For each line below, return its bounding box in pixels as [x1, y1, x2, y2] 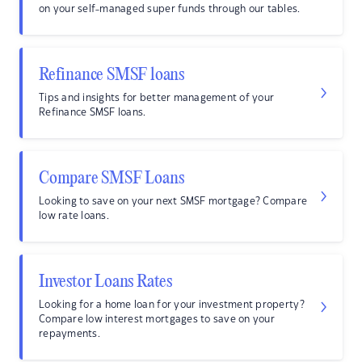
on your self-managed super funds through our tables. [39, 4, 301, 14]
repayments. [39, 329, 100, 339]
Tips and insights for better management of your [39, 93, 275, 103]
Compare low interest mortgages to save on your [39, 314, 275, 324]
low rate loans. [39, 211, 109, 221]
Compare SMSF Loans [39, 169, 184, 188]
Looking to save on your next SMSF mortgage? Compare [39, 196, 308, 206]
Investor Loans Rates [39, 272, 172, 292]
